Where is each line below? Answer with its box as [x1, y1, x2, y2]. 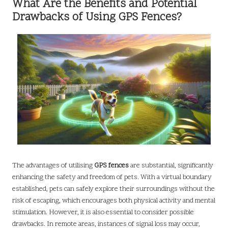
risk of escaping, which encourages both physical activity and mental [12, 196, 215, 206]
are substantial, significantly [129, 161, 213, 171]
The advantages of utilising [12, 161, 94, 171]
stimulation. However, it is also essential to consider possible [12, 208, 194, 218]
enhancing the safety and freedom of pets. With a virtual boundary [12, 173, 212, 183]
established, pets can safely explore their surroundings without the [12, 184, 215, 194]
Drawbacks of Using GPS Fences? [12, 9, 182, 25]
